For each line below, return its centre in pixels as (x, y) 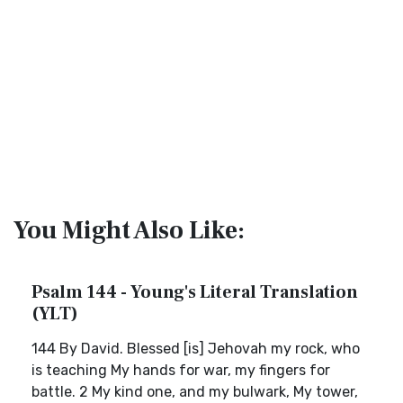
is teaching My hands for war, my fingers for (181, 370)
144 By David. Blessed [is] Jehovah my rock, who (196, 349)
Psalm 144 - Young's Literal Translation (195, 292)
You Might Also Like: (129, 230)
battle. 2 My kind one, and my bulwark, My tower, (195, 392)
